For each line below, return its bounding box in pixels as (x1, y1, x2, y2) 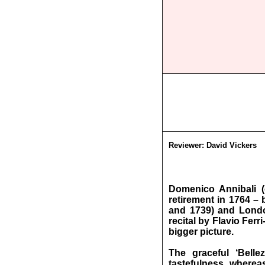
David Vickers (206, 141, 257, 150)
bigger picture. (169, 227, 234, 237)
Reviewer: (169, 141, 206, 150)
